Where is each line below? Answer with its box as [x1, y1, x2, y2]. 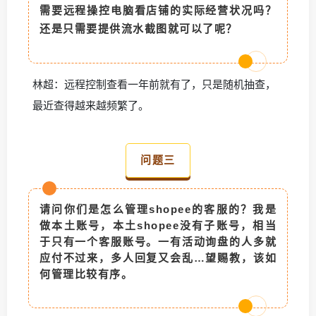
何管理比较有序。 [39, 267, 133, 280]
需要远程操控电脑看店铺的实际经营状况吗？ [39, 4, 276, 16]
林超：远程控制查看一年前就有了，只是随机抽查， [32, 78, 276, 91]
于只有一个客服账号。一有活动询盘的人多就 [39, 235, 276, 248]
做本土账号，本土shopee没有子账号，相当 [39, 219, 276, 231]
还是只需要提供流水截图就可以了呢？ [39, 22, 238, 35]
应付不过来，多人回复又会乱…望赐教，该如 [39, 251, 276, 264]
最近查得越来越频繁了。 [32, 99, 149, 112]
